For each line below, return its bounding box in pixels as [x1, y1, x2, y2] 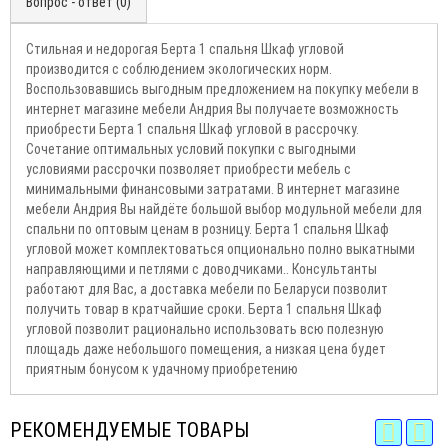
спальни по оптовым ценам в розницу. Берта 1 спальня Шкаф [26, 221, 389, 238]
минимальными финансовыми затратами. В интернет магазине [26, 181, 400, 198]
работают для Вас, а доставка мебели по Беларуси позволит [26, 281, 388, 298]
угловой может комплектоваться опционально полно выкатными [26, 241, 415, 258]
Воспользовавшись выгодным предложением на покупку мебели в [26, 81, 419, 98]
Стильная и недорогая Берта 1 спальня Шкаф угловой [26, 41, 344, 58]
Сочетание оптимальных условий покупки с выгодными [26, 141, 356, 158]
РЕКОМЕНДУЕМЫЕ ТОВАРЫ [10, 418, 249, 443]
